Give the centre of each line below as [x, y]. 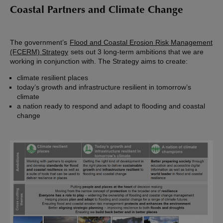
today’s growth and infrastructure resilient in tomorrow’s [104, 87]
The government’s [40, 43]
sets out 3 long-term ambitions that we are [136, 52]
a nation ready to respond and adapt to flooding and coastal [111, 106]
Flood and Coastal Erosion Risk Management [141, 43]
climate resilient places [53, 78]
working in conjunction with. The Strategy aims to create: [99, 61]
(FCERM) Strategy [39, 52]
